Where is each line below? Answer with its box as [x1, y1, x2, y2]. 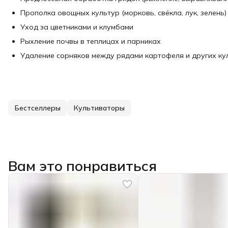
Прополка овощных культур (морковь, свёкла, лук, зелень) [20, 8, 226, 17]
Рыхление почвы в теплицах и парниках [20, 37, 161, 46]
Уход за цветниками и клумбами [20, 22, 133, 32]
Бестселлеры [15, 103, 61, 112]
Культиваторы [74, 103, 125, 112]
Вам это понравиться [8, 157, 157, 175]
